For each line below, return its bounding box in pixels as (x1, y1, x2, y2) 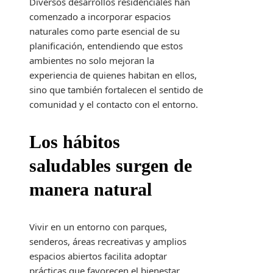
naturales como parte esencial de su (29, 25, 180, 38)
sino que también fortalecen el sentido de (29, 83, 203, 96)
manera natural (29, 179, 152, 200)
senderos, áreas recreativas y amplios (29, 235, 186, 248)
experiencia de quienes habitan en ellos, (29, 69, 197, 82)
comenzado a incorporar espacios (29, 10, 171, 23)
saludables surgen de (29, 155, 192, 176)
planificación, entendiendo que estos (29, 40, 183, 52)
